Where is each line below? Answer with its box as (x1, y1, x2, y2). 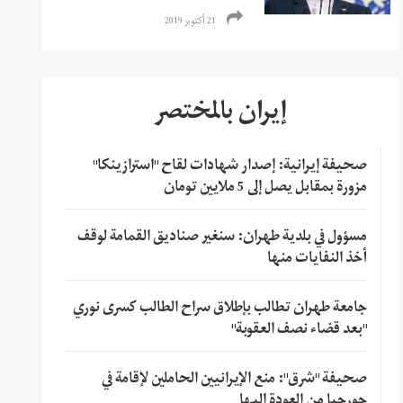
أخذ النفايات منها (266, 243, 367, 276)
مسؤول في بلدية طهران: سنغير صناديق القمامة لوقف (76, 221, 367, 255)
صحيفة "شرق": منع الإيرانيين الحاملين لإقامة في (101, 363, 367, 397)
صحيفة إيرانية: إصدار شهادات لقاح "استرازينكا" (92, 150, 367, 184)
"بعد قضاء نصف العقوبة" (230, 314, 367, 347)
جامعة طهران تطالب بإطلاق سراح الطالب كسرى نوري (72, 292, 367, 326)
